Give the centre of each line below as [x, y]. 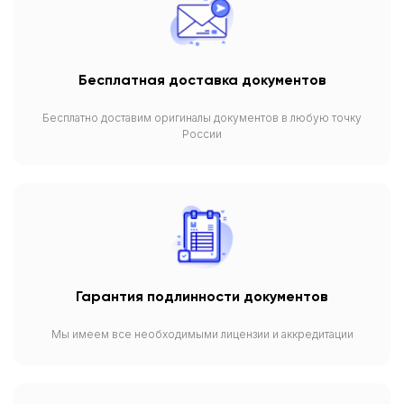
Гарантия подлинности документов [202, 297]
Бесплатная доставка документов [202, 81]
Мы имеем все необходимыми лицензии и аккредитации [202, 334]
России [202, 133]
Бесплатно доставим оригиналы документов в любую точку [202, 117]
